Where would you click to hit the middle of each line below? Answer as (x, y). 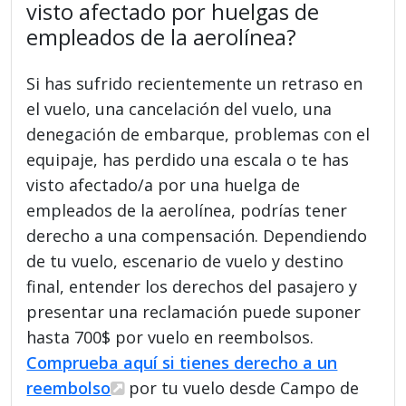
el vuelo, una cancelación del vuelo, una (179, 108)
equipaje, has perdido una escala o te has (188, 159)
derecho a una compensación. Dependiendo (197, 235)
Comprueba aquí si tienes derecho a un (182, 362)
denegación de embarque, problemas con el (198, 134)
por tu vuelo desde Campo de (242, 387)
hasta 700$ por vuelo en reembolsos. (170, 337)
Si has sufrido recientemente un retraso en (195, 83)
